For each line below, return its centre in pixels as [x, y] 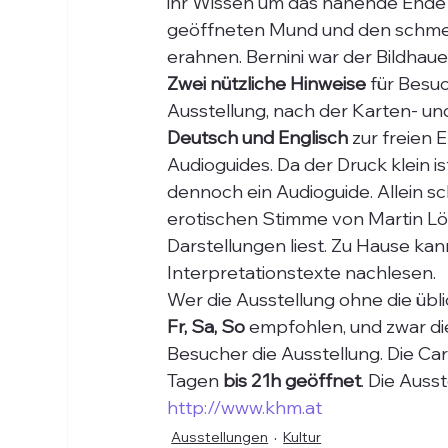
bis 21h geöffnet [290, 380]
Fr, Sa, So [206, 326]
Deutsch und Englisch [258, 137]
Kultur [302, 437]
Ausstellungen [220, 437]
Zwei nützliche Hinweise [267, 83]
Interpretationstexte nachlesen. [302, 272]
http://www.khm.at [245, 407]
